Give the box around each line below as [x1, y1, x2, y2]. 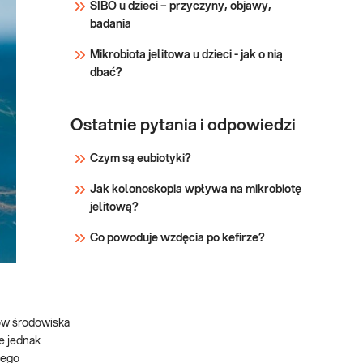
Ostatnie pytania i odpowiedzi [70, 117, 296, 134]
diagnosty [150, 8, 199, 19]
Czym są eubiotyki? [90, 153, 191, 164]
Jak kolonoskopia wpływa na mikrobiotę [90, 184, 301, 195]
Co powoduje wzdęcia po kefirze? [90, 233, 265, 244]
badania [90, 19, 131, 30]
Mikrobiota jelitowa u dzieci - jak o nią [90, 49, 283, 61]
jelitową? [90, 202, 139, 213]
